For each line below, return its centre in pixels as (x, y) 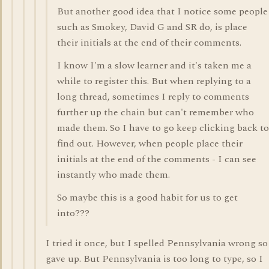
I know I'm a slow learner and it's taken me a (154, 65)
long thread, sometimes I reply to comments (153, 97)
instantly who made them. (113, 175)
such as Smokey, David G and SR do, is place (152, 27)
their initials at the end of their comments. (149, 43)
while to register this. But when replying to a (154, 81)
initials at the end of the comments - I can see (157, 159)
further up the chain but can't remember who (156, 112)
